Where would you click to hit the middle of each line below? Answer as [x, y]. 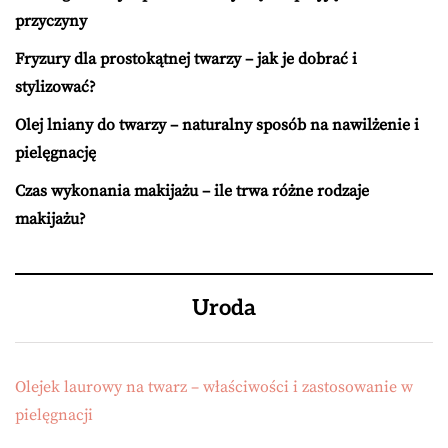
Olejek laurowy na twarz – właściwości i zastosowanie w [214, 387]
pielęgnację [55, 153]
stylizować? [55, 87]
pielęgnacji [54, 415]
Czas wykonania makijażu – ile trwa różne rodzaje [192, 191]
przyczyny [51, 21]
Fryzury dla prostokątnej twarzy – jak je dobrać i [186, 59]
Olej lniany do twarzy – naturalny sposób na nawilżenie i [217, 125]
